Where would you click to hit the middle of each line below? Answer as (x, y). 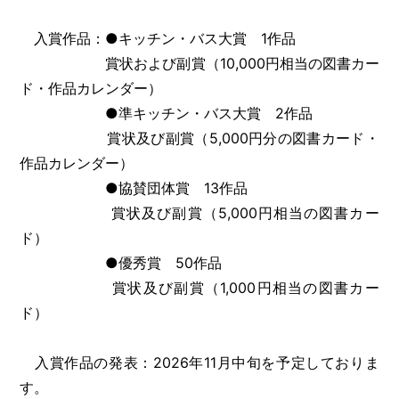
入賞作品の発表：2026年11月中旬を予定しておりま (199, 362)
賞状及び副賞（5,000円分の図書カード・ (199, 138)
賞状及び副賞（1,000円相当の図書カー (199, 287)
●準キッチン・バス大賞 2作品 (167, 113)
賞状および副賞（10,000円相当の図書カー (199, 63)
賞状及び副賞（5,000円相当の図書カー (199, 212)
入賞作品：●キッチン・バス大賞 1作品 (158, 38)
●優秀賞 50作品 (121, 262)
